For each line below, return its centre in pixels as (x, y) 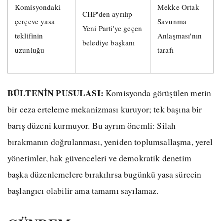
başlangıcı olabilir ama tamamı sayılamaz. (83, 190)
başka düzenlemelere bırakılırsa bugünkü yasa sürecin (105, 174)
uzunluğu (30, 50)
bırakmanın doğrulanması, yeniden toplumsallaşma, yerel (110, 141)
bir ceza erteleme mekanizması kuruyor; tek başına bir (105, 109)
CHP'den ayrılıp (108, 14)
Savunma (172, 21)
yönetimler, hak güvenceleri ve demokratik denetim (99, 158)
